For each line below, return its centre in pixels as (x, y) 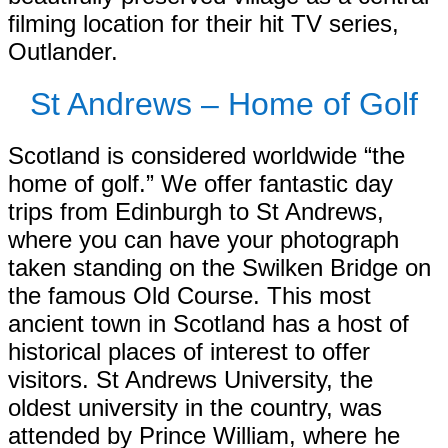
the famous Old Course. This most (189, 296)
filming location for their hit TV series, (203, 23)
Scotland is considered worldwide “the (206, 156)
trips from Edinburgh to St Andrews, (196, 212)
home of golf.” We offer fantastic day (200, 184)
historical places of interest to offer (189, 352)
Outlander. (63, 51)
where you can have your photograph (203, 240)
